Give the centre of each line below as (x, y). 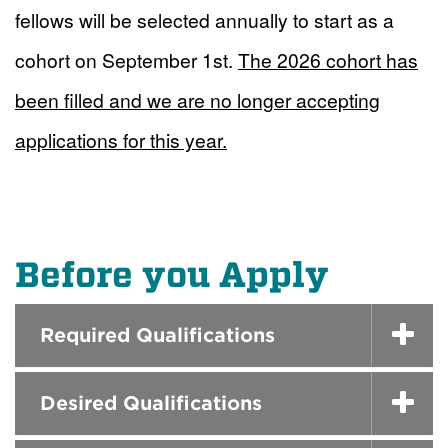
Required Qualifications (157, 335)
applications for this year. (121, 139)
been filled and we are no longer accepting (197, 99)
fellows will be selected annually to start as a (204, 19)
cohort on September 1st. (124, 59)
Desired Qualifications (151, 403)
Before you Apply (172, 274)
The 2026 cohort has (328, 59)
